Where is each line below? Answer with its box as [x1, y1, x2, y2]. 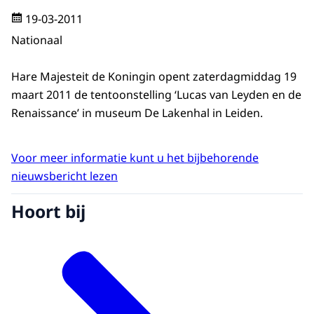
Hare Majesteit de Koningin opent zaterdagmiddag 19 [11, 69, 296, 85]
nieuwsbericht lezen [11, 168, 118, 184]
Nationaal [11, 32, 62, 48]
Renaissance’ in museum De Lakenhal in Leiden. [11, 105, 263, 121]
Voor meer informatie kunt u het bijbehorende [11, 150, 259, 166]
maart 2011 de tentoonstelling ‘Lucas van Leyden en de [11, 87, 301, 103]
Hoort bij [11, 199, 86, 223]
